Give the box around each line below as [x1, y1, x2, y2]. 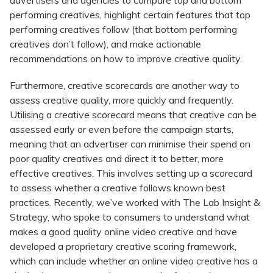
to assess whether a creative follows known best [10, 182, 225, 194]
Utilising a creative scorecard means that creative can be [10, 108, 257, 121]
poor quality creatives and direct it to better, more [10, 152, 224, 165]
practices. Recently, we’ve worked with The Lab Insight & [10, 196, 260, 209]
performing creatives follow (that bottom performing [10, 23, 237, 36]
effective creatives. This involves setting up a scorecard [10, 167, 252, 180]
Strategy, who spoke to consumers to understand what [10, 211, 250, 224]
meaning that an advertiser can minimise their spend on [10, 138, 250, 151]
